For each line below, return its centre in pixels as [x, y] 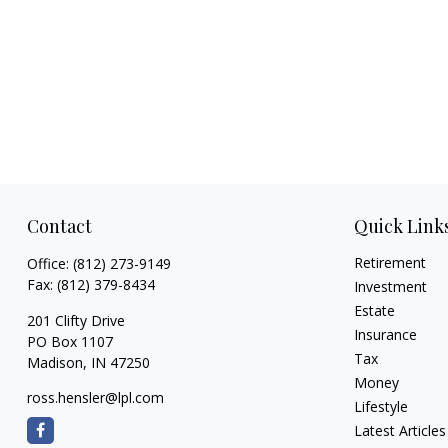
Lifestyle [381, 406]
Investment [391, 286]
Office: [49, 263]
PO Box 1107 [69, 341]
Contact [59, 225]
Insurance [386, 334]
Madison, [56, 362]
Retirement [390, 262]
